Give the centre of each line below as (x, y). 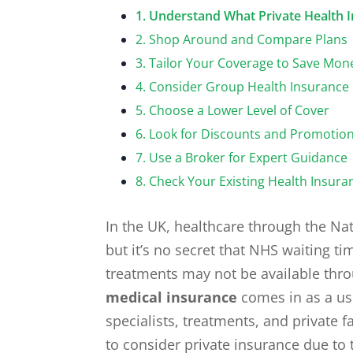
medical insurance (172, 297)
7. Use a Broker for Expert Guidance (242, 157)
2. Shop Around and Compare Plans (242, 39)
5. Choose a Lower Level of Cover (233, 110)
